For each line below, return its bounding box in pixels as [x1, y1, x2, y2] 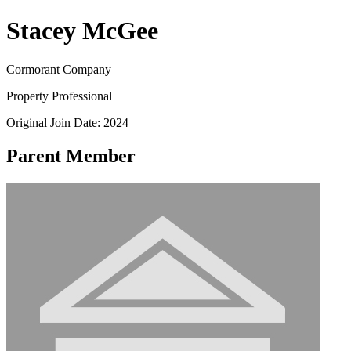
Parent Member [6, 145, 136, 166]
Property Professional [6, 89, 112, 103]
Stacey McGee [6, 16, 158, 45]
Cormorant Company [6, 62, 111, 76]
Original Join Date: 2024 [6, 115, 128, 129]
